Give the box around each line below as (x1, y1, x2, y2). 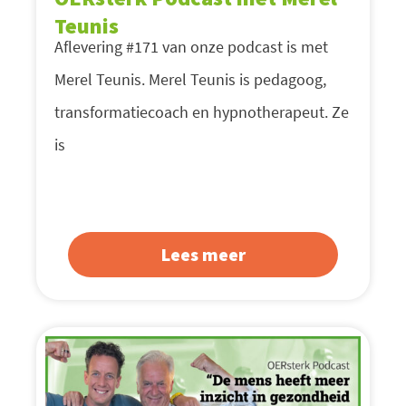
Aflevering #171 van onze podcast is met (54, 35, 328, 57)
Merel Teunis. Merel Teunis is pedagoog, (54, 68, 326, 90)
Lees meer (160, 242, 246, 266)
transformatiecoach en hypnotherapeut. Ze (54, 101, 349, 122)
